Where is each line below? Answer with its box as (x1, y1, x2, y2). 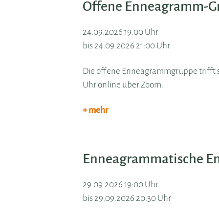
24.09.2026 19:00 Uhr (83, 27, 159, 37)
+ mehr (83, 106, 109, 115)
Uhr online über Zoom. (83, 80, 164, 90)
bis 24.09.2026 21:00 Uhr (83, 41, 171, 51)
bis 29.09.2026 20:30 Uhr (83, 194, 172, 203)
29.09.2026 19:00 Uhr (83, 180, 159, 190)
